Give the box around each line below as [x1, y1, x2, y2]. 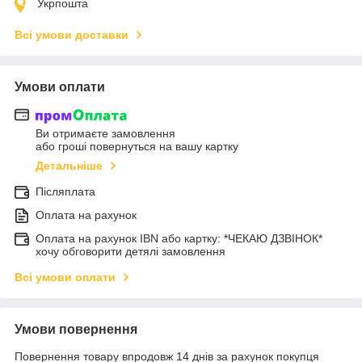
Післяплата [36, 185, 95, 199]
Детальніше [36, 159, 103, 173]
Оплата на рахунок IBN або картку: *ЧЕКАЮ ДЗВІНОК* [36, 232, 322, 246]
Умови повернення [15, 322, 137, 337]
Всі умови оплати [15, 271, 116, 284]
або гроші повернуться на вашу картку [36, 140, 238, 154]
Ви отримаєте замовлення [36, 127, 175, 141]
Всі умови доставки [15, 27, 128, 41]
